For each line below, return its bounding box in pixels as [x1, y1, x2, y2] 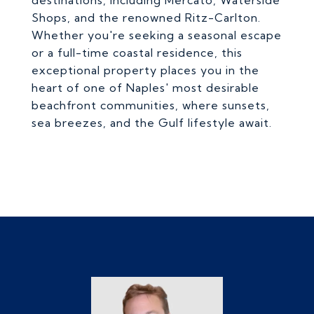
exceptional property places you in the [32, 63, 259, 77]
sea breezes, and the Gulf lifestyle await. [32, 116, 272, 130]
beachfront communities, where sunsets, [32, 98, 270, 112]
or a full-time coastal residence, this [32, 46, 243, 60]
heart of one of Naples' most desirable [32, 81, 259, 95]
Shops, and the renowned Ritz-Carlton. [32, 11, 261, 25]
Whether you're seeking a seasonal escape [32, 28, 282, 42]
